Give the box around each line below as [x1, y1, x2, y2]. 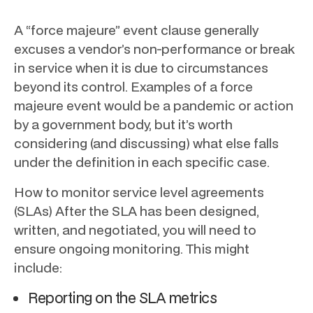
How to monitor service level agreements [14, 183, 264, 201]
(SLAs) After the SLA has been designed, [14, 202, 259, 220]
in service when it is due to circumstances [14, 59, 268, 77]
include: [14, 259, 62, 277]
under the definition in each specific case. [14, 153, 270, 171]
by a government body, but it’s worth [14, 115, 233, 133]
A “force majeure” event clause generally [14, 21, 259, 39]
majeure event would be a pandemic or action [14, 96, 293, 115]
